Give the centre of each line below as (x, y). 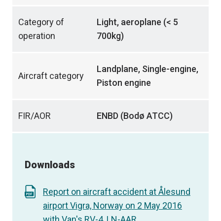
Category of (41, 22)
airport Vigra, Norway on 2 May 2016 (112, 205)
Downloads (50, 165)
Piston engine (124, 83)
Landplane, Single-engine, (147, 69)
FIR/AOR (35, 116)
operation (37, 36)
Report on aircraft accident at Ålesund (117, 191)
